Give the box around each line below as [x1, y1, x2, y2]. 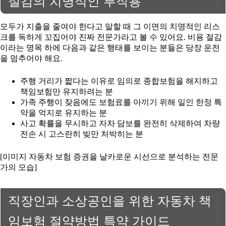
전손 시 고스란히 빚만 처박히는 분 [20, 130, 143, 139]
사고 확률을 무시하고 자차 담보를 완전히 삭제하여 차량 [20, 119, 220, 128]
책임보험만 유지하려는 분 [20, 87, 113, 96]
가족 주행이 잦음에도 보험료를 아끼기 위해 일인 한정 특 [20, 98, 222, 107]
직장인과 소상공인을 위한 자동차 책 [8, 194, 211, 208]
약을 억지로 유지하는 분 [20, 108, 107, 118]
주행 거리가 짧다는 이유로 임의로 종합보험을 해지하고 [20, 77, 218, 86]
